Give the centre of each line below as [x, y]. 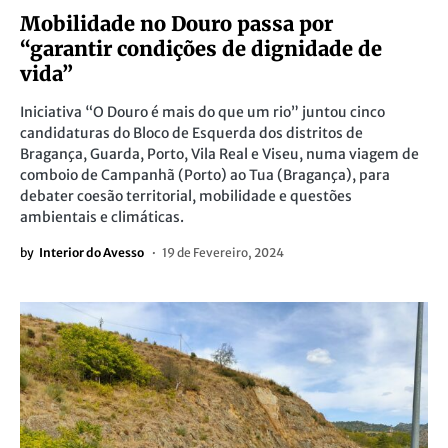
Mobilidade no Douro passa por [176, 23]
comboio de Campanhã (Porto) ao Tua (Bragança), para [205, 175]
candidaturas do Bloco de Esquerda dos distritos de [191, 133]
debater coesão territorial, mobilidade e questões [186, 196]
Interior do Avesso [91, 252]
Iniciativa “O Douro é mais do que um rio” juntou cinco [202, 112]
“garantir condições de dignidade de [201, 48]
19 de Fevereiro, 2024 [223, 252]
